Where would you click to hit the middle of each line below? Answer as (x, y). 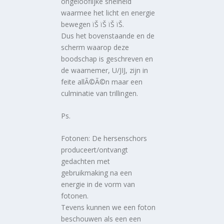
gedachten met (86, 161)
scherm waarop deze (95, 47)
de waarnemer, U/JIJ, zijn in (105, 70)
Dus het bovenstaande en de (108, 35)
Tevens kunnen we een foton (108, 207)
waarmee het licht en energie (108, 12)
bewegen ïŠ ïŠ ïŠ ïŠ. (93, 24)
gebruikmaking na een (97, 173)
